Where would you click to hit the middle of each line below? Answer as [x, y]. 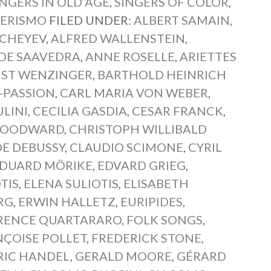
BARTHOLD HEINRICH [162, 74]
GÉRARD [202, 256]
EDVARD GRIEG [142, 165]
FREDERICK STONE [147, 238]
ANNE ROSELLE [130, 56]
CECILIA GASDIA [80, 111]
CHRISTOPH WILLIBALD [138, 129]
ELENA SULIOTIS [71, 183]
